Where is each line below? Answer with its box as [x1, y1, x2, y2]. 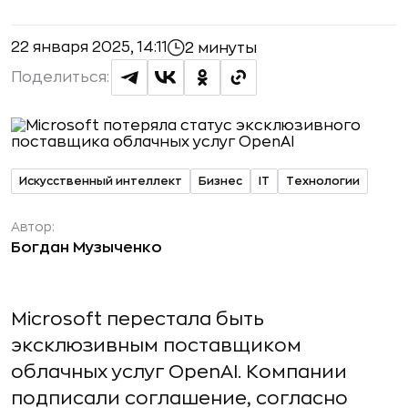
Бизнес [199, 175, 242, 187]
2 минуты [185, 40, 257, 56]
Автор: [11, 220, 55, 233]
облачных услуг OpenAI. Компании [11, 362, 347, 382]
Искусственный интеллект [19, 175, 182, 187]
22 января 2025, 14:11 [11, 40, 168, 55]
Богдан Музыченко [11, 240, 162, 255]
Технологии [286, 175, 360, 187]
